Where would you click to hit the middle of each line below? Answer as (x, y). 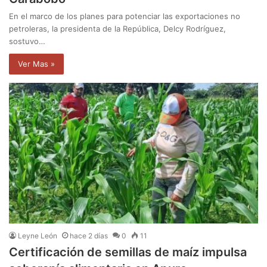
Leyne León (38, 235)
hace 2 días (89, 235)
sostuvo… (27, 41)
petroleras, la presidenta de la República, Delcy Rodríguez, (117, 28)
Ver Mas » (36, 63)
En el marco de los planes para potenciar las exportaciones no (125, 16)
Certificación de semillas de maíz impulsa (128, 252)
